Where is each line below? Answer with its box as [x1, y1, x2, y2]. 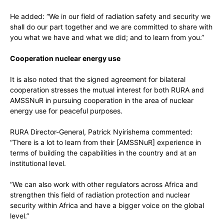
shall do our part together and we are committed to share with [10, 22, 212, 31]
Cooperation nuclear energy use [10, 54, 120, 62]
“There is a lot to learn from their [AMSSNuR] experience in [10, 138, 201, 146]
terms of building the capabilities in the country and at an [10, 148, 196, 157]
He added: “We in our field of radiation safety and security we [10, 12, 210, 20]
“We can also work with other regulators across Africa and [10, 180, 198, 188]
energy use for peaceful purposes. [10, 106, 122, 115]
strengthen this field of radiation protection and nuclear [10, 190, 190, 199]
